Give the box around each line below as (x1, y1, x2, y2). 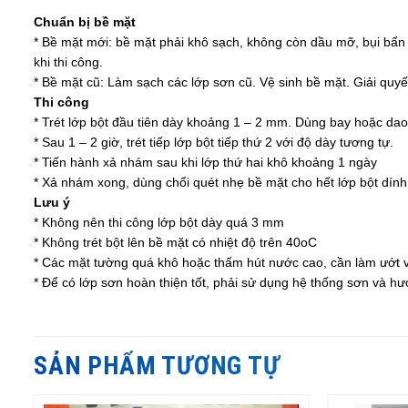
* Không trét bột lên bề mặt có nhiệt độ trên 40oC (34, 234, 317, 250)
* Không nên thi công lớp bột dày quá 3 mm (34, 214, 284, 229)
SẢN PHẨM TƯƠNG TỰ (34, 350, 280, 381)
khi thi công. (34, 54, 103, 69)
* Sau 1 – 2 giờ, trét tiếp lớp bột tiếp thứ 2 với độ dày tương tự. (34, 134, 393, 149)
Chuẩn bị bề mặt (34, 14, 139, 29)
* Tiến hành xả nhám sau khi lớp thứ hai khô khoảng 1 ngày (34, 154, 377, 169)
